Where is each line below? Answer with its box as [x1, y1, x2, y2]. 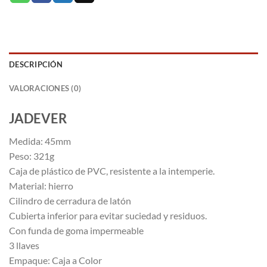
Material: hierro [9, 180, 73, 192]
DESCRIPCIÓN [9, 60, 63, 70]
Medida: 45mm [9, 135, 71, 147]
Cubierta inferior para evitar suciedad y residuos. [9, 210, 207, 222]
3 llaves [9, 240, 39, 252]
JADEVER [9, 110, 67, 127]
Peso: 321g [9, 150, 54, 162]
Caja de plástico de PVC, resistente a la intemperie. [9, 165, 215, 177]
